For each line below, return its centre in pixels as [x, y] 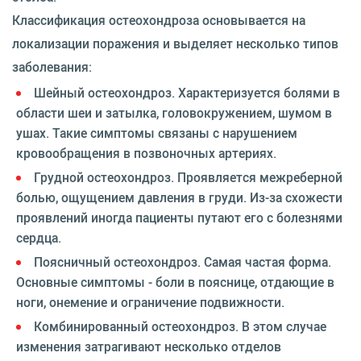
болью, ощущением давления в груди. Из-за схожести [179, 197]
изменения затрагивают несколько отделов [149, 346]
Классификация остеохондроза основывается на [159, 20]
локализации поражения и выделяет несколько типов [175, 43]
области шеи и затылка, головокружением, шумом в [174, 112]
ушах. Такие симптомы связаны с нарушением [157, 133]
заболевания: [52, 66]
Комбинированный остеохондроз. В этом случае [180, 326]
